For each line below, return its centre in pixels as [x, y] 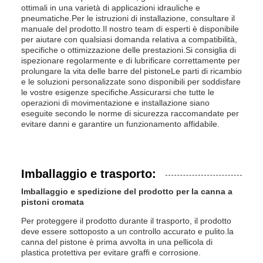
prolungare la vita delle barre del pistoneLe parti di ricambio [131, 71]
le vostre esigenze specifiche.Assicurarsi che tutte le [118, 92]
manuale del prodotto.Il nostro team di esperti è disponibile [130, 29]
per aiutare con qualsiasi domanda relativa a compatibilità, [129, 39]
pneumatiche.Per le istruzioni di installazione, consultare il [128, 18]
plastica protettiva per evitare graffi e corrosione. [111, 252]
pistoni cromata [53, 202]
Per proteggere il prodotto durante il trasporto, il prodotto [126, 221]
